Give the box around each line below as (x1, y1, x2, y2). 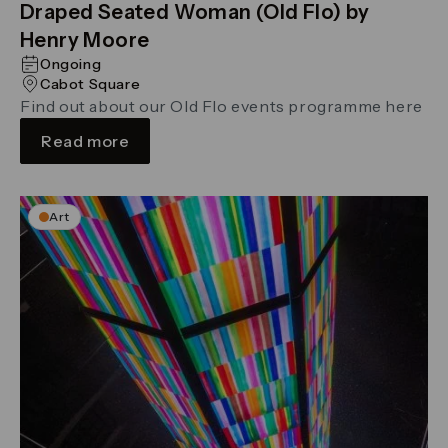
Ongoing (40, 54, 102, 73)
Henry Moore (20, 27, 150, 52)
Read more (41, 130, 130, 151)
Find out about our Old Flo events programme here (20, 95, 423, 116)
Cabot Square (40, 74, 141, 93)
